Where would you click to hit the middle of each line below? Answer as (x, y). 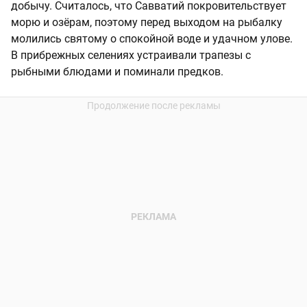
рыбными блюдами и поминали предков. (117, 72)
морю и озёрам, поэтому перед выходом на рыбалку (147, 23)
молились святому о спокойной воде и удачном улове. (152, 39)
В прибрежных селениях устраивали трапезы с (131, 56)
